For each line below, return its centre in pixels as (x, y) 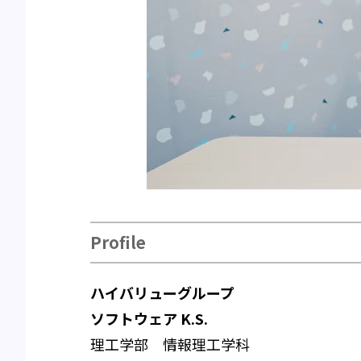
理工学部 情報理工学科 (170, 344)
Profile (118, 242)
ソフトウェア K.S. (149, 318)
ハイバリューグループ (162, 293)
